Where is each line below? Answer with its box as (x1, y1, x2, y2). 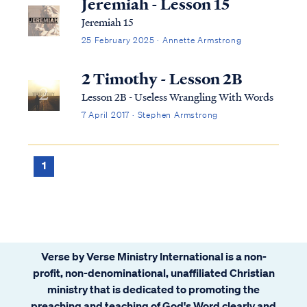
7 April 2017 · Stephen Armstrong (81, 108, 219, 121)
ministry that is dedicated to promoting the (47, 282, 260, 296)
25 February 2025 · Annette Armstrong (81, 34, 242, 46)
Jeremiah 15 (81, 14, 134, 29)
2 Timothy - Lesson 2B (81, 67, 243, 90)
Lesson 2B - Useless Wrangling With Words (81, 88, 273, 104)
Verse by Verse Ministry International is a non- (40, 249, 267, 263)
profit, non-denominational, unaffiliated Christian (32, 265, 275, 280)
